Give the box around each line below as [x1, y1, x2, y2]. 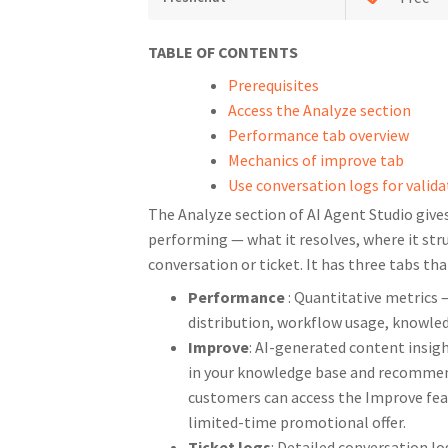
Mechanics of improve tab [227, 149, 404, 170]
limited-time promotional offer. [187, 411, 406, 432]
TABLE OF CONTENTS [147, 41, 298, 62]
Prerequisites [227, 74, 319, 95]
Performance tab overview [227, 124, 409, 145]
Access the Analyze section [227, 99, 411, 120]
